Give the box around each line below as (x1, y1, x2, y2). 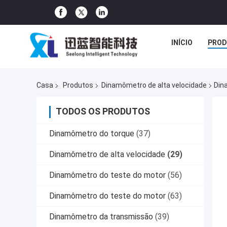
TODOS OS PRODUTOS (56, 106, 150, 117)
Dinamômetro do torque (49, 129, 134, 139)
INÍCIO (171, 39, 193, 47)
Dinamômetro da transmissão (49, 212, 153, 222)
